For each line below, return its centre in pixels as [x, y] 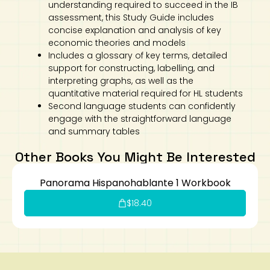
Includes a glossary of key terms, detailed [138, 56]
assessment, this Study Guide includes [131, 18]
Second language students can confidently [142, 106]
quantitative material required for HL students [146, 94]
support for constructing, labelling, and [131, 68]
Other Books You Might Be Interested [135, 157]
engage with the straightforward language [140, 119]
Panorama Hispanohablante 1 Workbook [135, 183]
